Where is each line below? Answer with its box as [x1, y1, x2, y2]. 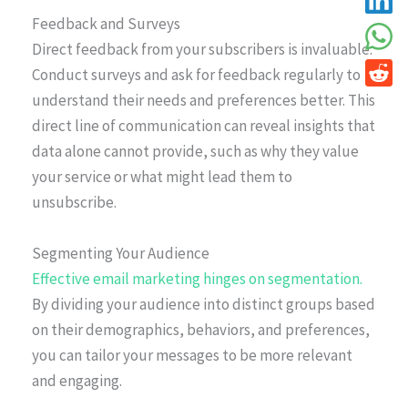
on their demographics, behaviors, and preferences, [32, 319, 370, 340]
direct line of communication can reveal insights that [32, 116, 375, 137]
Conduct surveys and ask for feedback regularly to [32, 65, 361, 86]
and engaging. [32, 370, 122, 391]
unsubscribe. [32, 192, 117, 213]
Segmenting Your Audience [32, 242, 209, 263]
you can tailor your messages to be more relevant [32, 344, 352, 365]
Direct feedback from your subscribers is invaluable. [32, 39, 372, 60]
